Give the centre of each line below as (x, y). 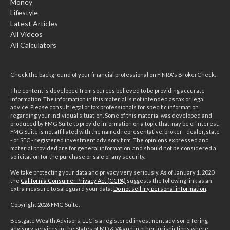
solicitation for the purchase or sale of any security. (78, 156)
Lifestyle (24, 12)
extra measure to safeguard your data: (62, 188)
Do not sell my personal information (160, 188)
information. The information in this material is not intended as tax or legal (108, 99)
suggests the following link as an (169, 180)
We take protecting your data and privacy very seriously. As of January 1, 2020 (112, 172)
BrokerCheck (196, 74)
